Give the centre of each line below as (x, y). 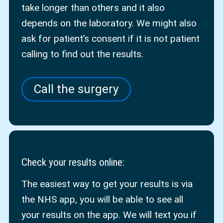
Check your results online (72, 162)
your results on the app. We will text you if (109, 215)
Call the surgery (76, 89)
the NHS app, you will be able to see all (103, 199)
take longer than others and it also (93, 7)
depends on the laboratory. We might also (109, 23)
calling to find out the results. (84, 54)
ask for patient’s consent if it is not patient (111, 38)
